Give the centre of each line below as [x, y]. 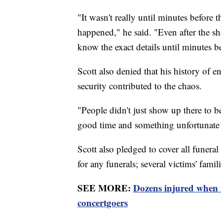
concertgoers [103, 202]
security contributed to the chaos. [141, 85]
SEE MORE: [105, 187]
